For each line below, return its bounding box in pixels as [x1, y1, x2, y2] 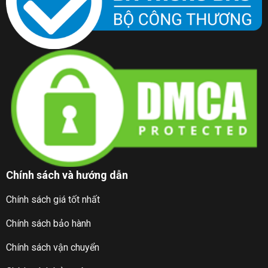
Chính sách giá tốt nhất [5, 193, 100, 205]
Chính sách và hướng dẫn [5, 169, 128, 182]
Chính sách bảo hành [5, 217, 91, 229]
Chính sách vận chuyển [5, 241, 99, 253]
